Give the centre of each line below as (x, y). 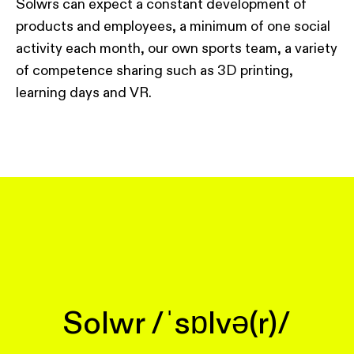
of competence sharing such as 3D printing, (154, 71)
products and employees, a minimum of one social (173, 26)
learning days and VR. (84, 93)
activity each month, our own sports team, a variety (177, 49)
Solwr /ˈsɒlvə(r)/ (177, 324)
